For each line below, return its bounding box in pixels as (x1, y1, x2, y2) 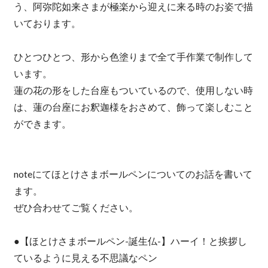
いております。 (13, 17, 81, 29)
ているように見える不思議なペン (13, 252, 157, 264)
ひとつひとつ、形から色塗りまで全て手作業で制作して (13, 51, 253, 63)
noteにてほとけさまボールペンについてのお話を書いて (13, 168, 252, 180)
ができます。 (13, 118, 71, 130)
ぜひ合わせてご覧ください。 (13, 202, 138, 214)
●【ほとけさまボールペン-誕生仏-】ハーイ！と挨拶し (13, 235, 247, 247)
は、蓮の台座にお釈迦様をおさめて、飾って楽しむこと (13, 101, 253, 113)
